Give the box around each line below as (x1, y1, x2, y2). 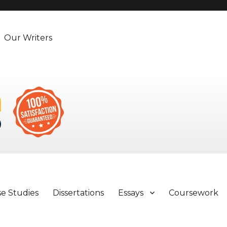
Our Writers (4, 32, 53, 43)
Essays (118, 187, 144, 198)
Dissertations (53, 187, 104, 198)
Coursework (169, 187, 219, 198)
